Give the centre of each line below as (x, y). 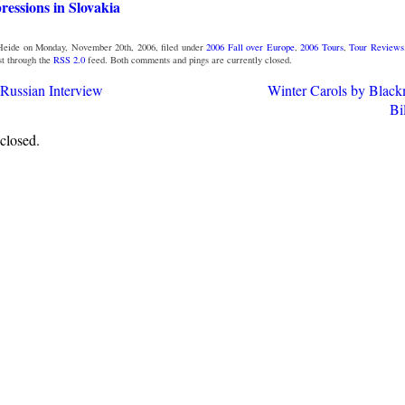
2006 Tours (322, 47)
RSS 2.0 (69, 59)
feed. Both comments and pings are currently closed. (188, 59)
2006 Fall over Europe (250, 47)
